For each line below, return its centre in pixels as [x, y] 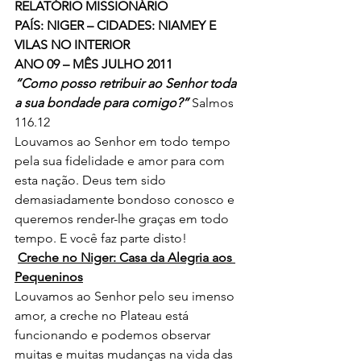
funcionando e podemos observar [114, 334]
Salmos [213, 102]
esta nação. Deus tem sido [92, 180]
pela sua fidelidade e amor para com [121, 160]
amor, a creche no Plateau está [103, 315]
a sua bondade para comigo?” [102, 102]
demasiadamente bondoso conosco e [126, 199]
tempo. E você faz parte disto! [101, 238]
